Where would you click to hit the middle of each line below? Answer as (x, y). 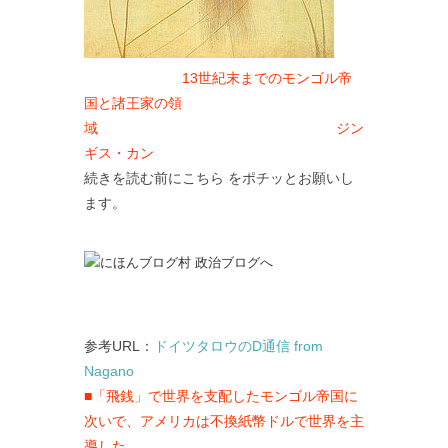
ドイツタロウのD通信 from (238, 346)
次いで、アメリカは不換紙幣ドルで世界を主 (224, 421)
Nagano (109, 371)
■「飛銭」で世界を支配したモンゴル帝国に (221, 396)
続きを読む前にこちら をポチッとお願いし (219, 178)
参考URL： (119, 346)
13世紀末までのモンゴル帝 (267, 78)
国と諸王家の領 (133, 103)
